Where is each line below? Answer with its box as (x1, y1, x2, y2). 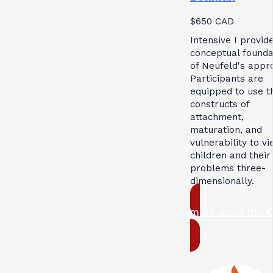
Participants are (190, 73, 263, 85)
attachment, (190, 112, 244, 123)
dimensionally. (190, 175, 254, 187)
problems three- (190, 163, 266, 174)
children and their (190, 150, 271, 161)
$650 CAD (190, 16, 234, 27)
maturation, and (190, 124, 262, 136)
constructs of (190, 99, 249, 110)
